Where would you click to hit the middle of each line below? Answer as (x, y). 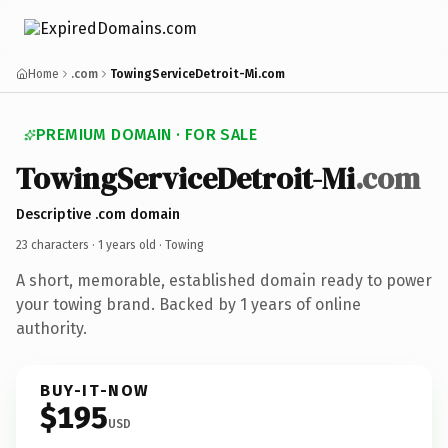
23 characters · (57, 244)
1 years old (127, 244)
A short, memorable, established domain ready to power (224, 280)
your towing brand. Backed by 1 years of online (188, 304)
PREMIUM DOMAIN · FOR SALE (146, 134)
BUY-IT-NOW (95, 390)
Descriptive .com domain (98, 214)
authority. (51, 328)
